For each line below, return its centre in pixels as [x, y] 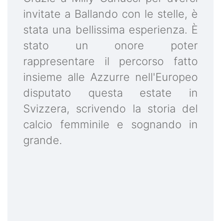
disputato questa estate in [110, 93]
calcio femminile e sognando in [110, 125]
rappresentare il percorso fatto [110, 61]
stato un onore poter [110, 46]
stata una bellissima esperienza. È [110, 30]
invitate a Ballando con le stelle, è [110, 14]
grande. [43, 140]
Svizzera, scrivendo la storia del [110, 109]
